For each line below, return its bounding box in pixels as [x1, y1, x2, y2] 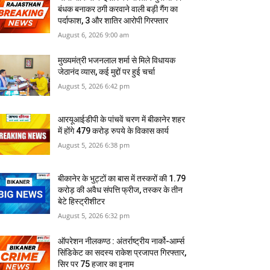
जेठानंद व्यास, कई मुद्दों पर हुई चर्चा [58, 67, 155, 77]
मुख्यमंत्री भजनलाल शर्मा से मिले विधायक [58, 55, 176, 66]
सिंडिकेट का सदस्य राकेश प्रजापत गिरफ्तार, [58, 248, 187, 258]
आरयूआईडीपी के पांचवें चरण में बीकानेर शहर [58, 115, 186, 125]
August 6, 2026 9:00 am [58, 30, 130, 40]
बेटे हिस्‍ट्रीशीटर [58, 196, 105, 207]
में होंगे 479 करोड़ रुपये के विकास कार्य [58, 126, 169, 136]
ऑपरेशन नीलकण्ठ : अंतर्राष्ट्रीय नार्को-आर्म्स [58, 236, 185, 246]
